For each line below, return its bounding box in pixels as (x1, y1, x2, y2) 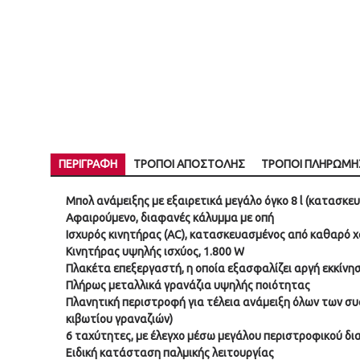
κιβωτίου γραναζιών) (66, 313, 173, 325)
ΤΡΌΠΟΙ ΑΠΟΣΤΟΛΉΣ (133, 157, 245, 170)
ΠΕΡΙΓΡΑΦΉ (59, 157, 117, 170)
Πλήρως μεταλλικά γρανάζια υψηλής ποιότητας (66, 279, 310, 292)
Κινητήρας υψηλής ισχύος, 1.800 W (66, 245, 244, 258)
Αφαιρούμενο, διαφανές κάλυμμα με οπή (66, 211, 274, 224)
